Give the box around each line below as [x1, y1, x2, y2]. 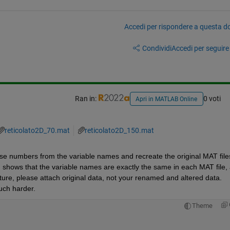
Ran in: [74, 94, 98, 103]
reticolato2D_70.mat [4, 126, 70, 135]
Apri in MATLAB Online [136, 95, 198, 103]
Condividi [142, 44, 171, 52]
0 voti [203, 94, 221, 103]
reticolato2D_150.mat [84, 126, 154, 135]
